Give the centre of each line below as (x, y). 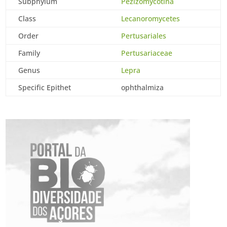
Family (29, 53)
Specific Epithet (45, 87)
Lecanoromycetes (151, 18)
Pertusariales (144, 36)
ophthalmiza (143, 87)
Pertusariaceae (147, 53)
